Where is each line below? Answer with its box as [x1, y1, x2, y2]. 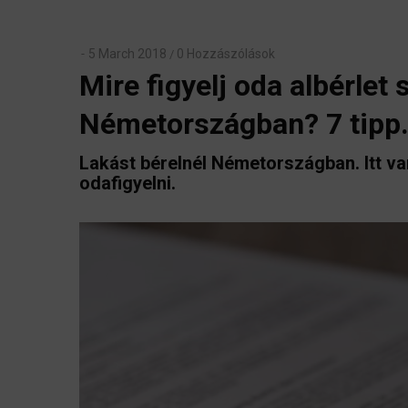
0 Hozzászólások [177, 46, 275, 61]
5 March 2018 [88, 46, 167, 61]
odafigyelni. [79, 172, 176, 195]
